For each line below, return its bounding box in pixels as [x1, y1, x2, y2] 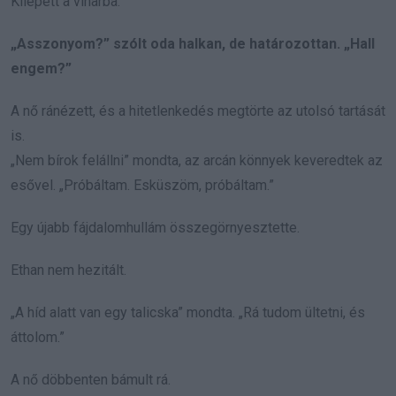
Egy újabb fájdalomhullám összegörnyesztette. [11, 218, 300, 236]
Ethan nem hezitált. [11, 261, 126, 278]
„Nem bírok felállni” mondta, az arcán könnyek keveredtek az [11, 151, 383, 169]
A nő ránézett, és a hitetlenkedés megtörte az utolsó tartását [11, 102, 385, 119]
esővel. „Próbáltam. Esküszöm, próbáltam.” [11, 176, 274, 194]
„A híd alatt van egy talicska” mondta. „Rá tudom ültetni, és [11, 303, 365, 321]
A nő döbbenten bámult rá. [11, 370, 171, 388]
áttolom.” [11, 328, 65, 346]
